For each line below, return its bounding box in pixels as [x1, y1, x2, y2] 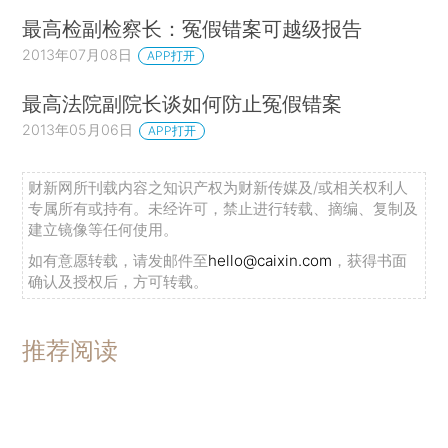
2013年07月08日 [22, 45, 133, 63]
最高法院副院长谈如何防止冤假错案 [22, 90, 343, 116]
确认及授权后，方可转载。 [28, 272, 209, 292]
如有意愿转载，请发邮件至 [28, 251, 209, 271]
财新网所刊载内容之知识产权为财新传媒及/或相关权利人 [28, 178, 409, 198]
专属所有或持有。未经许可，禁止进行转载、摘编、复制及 [28, 199, 419, 219]
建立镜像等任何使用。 [28, 220, 179, 240]
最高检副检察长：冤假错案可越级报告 [22, 15, 363, 41]
